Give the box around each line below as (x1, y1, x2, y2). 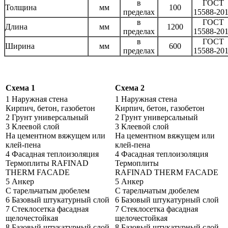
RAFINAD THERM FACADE (115, 168, 218, 177)
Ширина (5, 42, 35, 51)
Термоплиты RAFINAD (6, 159, 89, 168)
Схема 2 (115, 83, 145, 93)
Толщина (5, 3, 37, 12)
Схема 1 (6, 83, 35, 93)
